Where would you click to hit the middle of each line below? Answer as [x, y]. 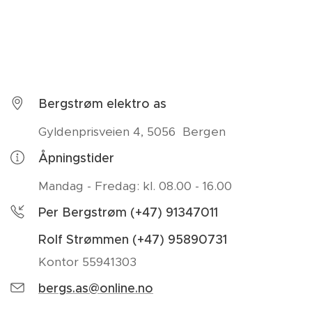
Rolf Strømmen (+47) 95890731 [134, 239]
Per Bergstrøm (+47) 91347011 [128, 212]
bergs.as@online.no [96, 288]
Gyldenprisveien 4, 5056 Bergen [132, 131]
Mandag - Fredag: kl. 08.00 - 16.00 [135, 186]
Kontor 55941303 [87, 262]
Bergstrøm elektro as [102, 103]
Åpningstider [76, 158]
